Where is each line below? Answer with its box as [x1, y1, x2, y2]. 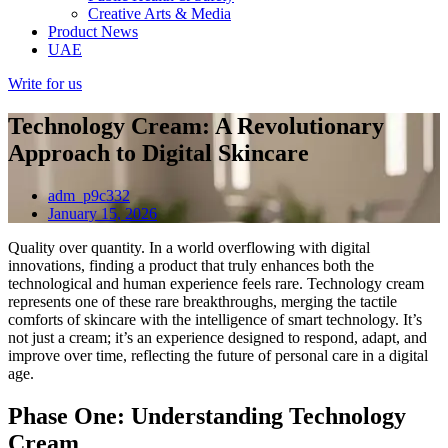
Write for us [8, 75, 82, 92]
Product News [48, 23, 138, 40]
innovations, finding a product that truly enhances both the [8, 256, 374, 274]
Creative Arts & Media [88, 5, 231, 22]
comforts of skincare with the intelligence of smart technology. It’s [8, 310, 422, 328]
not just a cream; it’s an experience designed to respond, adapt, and [8, 328, 427, 346]
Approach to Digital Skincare [8, 139, 309, 166]
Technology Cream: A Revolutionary [8, 112, 384, 139]
